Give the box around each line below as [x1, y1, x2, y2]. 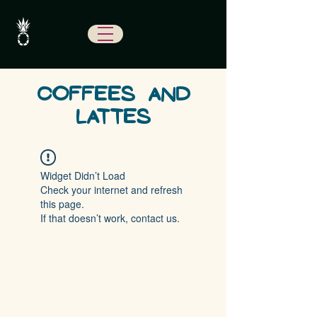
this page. [40, 197, 84, 211]
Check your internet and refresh [40, 183, 183, 197]
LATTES [76, 105, 151, 127]
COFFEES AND [36, 83, 190, 104]
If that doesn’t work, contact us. [40, 211, 180, 225]
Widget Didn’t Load [40, 168, 125, 183]
